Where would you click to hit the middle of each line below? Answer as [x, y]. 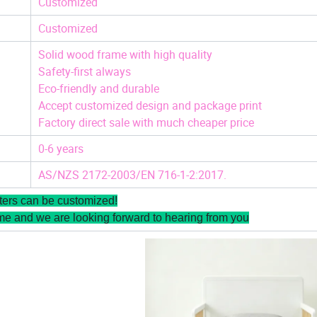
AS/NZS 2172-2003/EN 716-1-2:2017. [132, 175]
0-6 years [61, 149]
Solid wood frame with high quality [125, 55]
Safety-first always [85, 72]
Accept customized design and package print [150, 106]
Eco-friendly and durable [100, 89]
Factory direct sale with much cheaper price [146, 123]
